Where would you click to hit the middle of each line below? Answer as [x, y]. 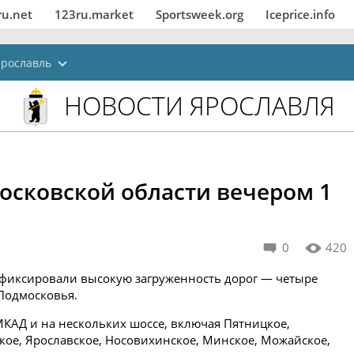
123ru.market [94, 14]
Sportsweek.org [200, 14]
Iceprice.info [300, 14]
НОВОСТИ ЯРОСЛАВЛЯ [200, 105]
